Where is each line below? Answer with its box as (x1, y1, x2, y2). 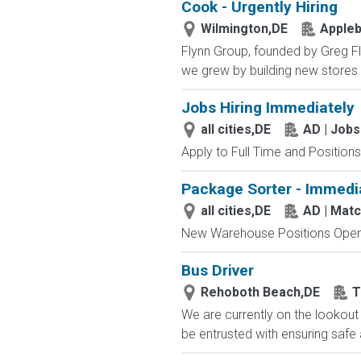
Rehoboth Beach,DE (200, 284, 320, 300)
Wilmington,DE (200, 21, 288, 36)
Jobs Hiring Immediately (180, 98, 355, 117)
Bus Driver (180, 261, 254, 280)
